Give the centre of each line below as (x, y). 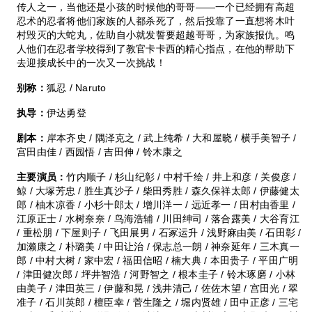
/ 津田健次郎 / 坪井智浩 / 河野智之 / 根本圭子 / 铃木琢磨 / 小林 (156, 274)
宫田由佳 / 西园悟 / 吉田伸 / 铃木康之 (100, 151)
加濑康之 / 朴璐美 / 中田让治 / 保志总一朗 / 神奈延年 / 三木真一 (158, 246)
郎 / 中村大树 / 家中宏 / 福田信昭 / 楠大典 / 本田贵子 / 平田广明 (158, 260)
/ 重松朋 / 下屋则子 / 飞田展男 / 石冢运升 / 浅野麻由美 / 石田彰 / (159, 232)
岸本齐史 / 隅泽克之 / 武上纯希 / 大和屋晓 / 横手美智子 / (171, 138)
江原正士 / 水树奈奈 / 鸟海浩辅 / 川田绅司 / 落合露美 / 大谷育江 (158, 218)
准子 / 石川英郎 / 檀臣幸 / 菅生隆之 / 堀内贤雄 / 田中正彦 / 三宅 (158, 302)
